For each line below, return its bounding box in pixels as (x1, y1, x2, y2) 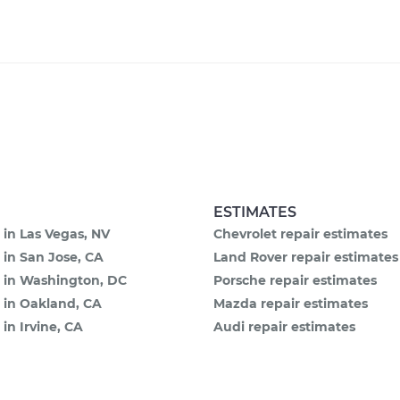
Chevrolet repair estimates (213, 226, 387, 242)
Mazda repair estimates (213, 296, 368, 312)
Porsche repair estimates (213, 272, 377, 288)
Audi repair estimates (213, 319, 355, 335)
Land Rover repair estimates (213, 249, 398, 265)
